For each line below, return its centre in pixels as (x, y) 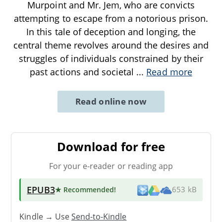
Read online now (111, 101)
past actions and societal (83, 72)
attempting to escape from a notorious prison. (111, 18)
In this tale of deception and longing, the (111, 31)
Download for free (111, 146)
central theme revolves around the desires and (111, 45)
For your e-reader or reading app (111, 166)
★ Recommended (84, 189)
